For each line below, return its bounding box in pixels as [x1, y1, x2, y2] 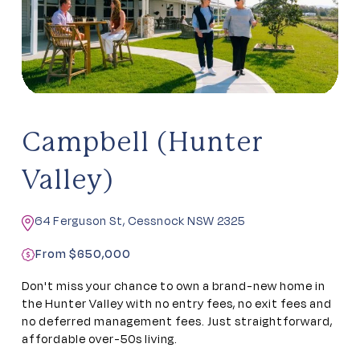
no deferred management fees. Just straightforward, [22, 313, 333, 330]
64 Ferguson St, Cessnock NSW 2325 [35, 212, 245, 230]
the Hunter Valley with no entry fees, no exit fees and [22, 295, 332, 313]
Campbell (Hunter [22, 130, 264, 157]
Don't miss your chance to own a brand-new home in [22, 277, 325, 295]
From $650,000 [35, 245, 131, 263]
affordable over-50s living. [22, 330, 178, 348]
